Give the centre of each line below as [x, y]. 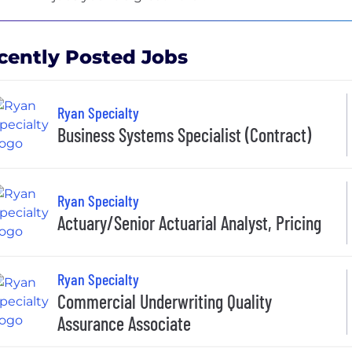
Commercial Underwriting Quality [165, 301]
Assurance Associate [124, 323]
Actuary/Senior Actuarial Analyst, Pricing [189, 223]
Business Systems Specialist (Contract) [184, 135]
